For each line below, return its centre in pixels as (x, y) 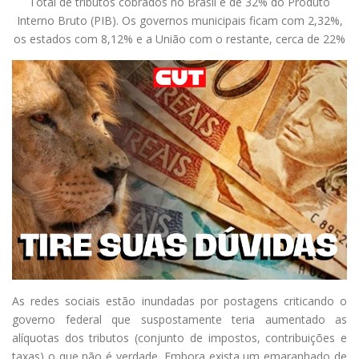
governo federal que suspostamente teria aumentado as (179, 320)
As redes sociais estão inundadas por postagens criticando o (179, 301)
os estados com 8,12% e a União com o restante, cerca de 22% (179, 38)
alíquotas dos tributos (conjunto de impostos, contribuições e (179, 338)
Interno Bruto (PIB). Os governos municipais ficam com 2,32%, (179, 20)
